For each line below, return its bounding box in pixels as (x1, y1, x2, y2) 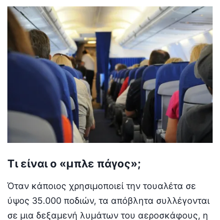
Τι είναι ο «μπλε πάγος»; (7, 157, 141, 170)
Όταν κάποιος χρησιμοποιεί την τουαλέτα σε (7, 180, 196, 191)
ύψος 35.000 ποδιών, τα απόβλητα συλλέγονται (7, 195, 210, 206)
